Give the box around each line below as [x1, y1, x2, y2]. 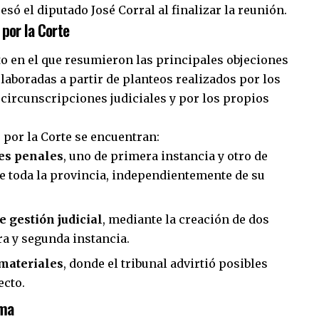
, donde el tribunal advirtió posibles [63, 256, 268, 271]
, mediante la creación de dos [103, 211, 269, 226]
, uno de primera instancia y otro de [63, 148, 268, 163]
